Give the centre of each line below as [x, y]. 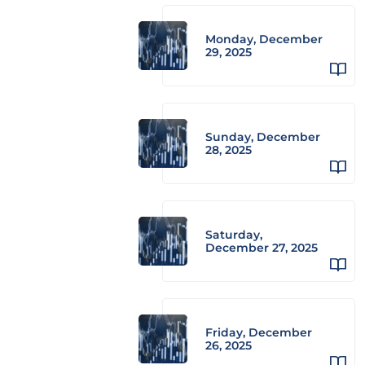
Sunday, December [263, 137]
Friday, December [259, 332]
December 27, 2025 [262, 248]
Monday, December [264, 39]
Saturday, [234, 235]
